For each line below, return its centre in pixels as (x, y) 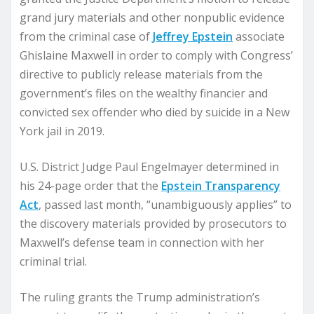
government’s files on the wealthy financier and (144, 93)
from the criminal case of (86, 36)
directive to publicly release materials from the (141, 74)
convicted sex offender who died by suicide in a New (155, 112)
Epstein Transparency (221, 186)
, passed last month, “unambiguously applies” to (165, 205)
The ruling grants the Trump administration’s (140, 297)
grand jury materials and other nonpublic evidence (152, 18)
